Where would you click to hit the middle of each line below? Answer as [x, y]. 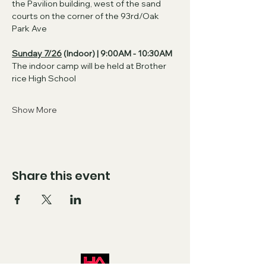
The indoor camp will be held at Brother [90, 66]
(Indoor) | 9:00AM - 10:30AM [117, 53]
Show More [34, 110]
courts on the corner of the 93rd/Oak [86, 16]
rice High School [44, 78]
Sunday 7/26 [37, 53]
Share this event [61, 176]
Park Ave [29, 28]
